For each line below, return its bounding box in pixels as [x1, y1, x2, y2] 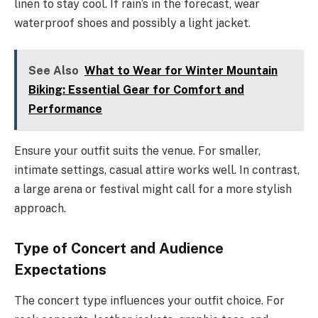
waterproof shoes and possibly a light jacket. [14, 16, 251, 30]
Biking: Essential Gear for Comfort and [28, 83, 244, 97]
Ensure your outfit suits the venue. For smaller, [14, 144, 261, 158]
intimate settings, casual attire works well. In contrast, [14, 163, 300, 177]
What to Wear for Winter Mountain [84, 64, 278, 78]
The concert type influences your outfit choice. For [14, 294, 285, 308]
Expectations [14, 261, 106, 278]
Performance [28, 102, 102, 116]
